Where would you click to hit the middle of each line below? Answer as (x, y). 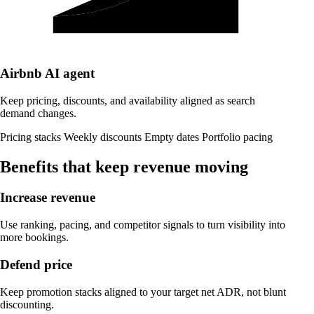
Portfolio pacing (237, 137)
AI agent (68, 73)
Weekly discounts (104, 137)
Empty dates (173, 137)
